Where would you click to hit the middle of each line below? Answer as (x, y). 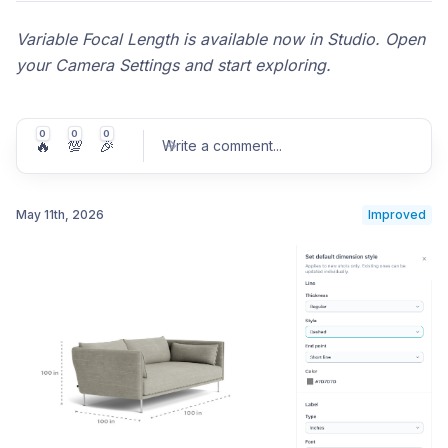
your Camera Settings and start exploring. (173, 64)
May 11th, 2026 (60, 214)
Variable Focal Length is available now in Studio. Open (220, 38)
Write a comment (217, 145)
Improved (397, 214)
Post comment (366, 258)
